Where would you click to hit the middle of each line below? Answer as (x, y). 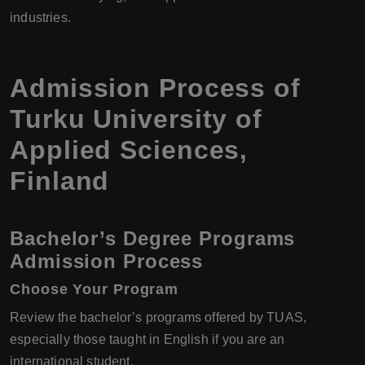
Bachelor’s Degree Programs (153, 239)
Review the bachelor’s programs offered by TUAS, (158, 318)
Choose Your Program (95, 290)
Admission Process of (155, 88)
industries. (40, 18)
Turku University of (136, 119)
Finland (60, 181)
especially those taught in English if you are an (147, 340)
